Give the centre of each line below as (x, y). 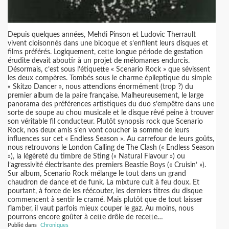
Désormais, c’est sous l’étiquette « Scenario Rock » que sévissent (109, 70)
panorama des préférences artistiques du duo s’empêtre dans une (111, 104)
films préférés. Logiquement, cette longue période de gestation (105, 52)
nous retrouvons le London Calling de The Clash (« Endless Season (111, 148)
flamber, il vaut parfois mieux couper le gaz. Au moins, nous (101, 209)
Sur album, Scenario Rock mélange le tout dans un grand (97, 174)
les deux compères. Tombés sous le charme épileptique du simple (110, 78)
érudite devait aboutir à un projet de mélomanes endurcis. (99, 61)
